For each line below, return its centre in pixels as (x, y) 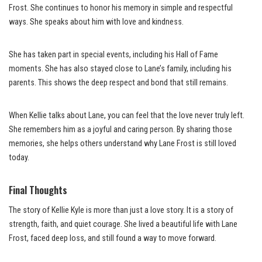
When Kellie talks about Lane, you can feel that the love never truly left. (127, 115)
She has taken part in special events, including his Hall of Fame (113, 54)
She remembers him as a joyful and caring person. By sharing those (120, 129)
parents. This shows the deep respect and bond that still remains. (118, 82)
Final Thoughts (38, 189)
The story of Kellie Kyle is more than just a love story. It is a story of (121, 210)
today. (19, 157)
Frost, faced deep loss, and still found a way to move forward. (113, 238)
